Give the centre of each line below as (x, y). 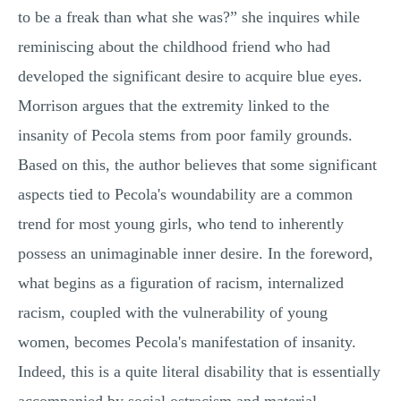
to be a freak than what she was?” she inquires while (189, 17)
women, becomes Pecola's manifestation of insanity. (187, 342)
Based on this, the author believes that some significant (197, 165)
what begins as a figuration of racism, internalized (181, 283)
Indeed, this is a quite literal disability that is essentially (199, 371)
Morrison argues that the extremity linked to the (174, 106)
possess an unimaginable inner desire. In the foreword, (196, 253)
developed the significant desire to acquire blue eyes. (190, 76)
